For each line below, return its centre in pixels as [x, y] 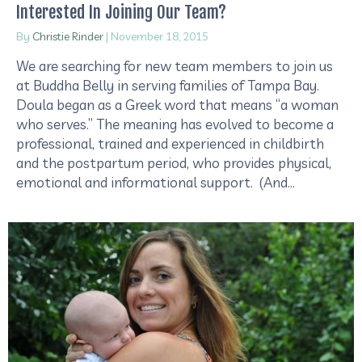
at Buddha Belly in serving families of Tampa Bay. [168, 86]
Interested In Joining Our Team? [121, 13]
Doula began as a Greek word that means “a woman [177, 105]
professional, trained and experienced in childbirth [170, 144]
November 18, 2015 [160, 37]
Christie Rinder [68, 37]
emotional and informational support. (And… [156, 183]
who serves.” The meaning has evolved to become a [175, 124]
